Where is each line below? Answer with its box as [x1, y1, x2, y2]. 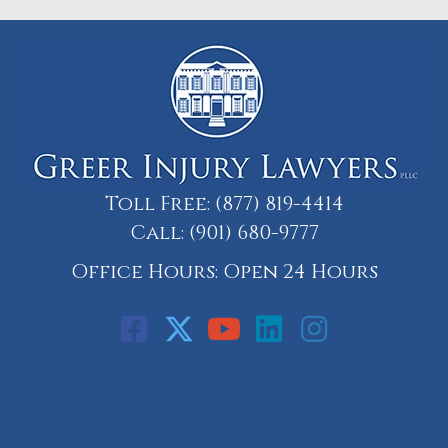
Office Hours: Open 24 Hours [70, 257, 378, 285]
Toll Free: [104, 189, 215, 217]
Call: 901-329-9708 [156, 287, 292, 307]
